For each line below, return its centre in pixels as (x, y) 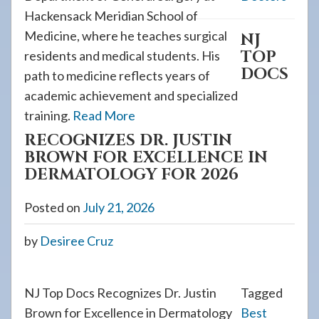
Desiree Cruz (77, 241)
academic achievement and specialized (131, 95)
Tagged (262, 293)
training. (48, 115)
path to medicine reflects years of (117, 75)
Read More (104, 115)
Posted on (53, 207)
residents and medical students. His (122, 56)
